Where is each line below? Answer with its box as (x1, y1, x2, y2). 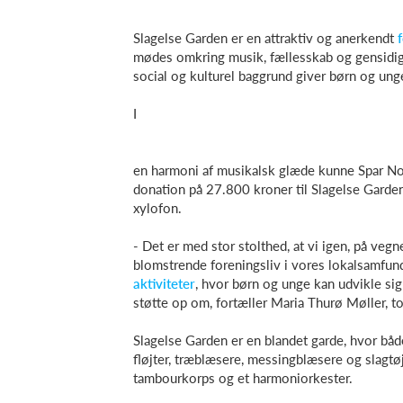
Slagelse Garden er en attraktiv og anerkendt (133, 30, 398, 46)
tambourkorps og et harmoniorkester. (133, 370, 353, 386)
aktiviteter (133, 275, 195, 291)
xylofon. (133, 200, 182, 216)
